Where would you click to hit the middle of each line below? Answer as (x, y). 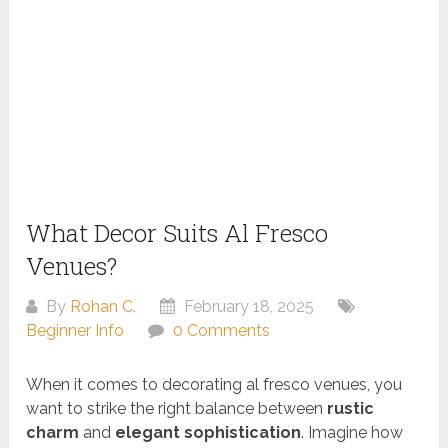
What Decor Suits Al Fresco (177, 233)
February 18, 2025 (247, 307)
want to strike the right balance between (177, 409)
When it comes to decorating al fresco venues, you (214, 385)
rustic (351, 409)
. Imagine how (352, 433)
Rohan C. (103, 307)
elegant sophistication (208, 433)
